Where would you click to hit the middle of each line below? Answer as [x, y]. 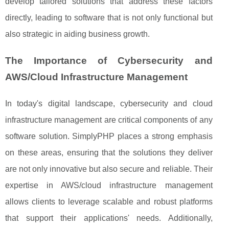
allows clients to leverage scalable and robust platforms [109, 201]
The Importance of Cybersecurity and [109, 60]
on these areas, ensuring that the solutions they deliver [109, 152]
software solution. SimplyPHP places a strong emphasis [109, 136]
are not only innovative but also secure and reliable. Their [109, 169]
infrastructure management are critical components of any [109, 120]
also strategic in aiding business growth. [77, 34]
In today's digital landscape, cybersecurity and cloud [109, 103]
